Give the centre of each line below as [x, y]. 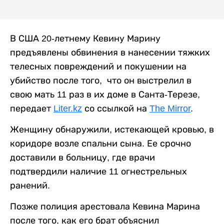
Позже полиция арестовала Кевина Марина [105, 206]
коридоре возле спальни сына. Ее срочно [100, 143]
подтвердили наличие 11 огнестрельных [98, 171]
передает [32, 108]
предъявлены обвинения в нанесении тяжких [110, 52]
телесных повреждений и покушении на [98, 66]
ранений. [30, 185]
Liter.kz [68, 108]
